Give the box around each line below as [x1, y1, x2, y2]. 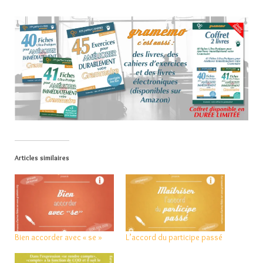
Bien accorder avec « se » [15, 231, 102, 242]
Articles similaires [15, 153, 69, 163]
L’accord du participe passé [126, 231, 222, 242]
